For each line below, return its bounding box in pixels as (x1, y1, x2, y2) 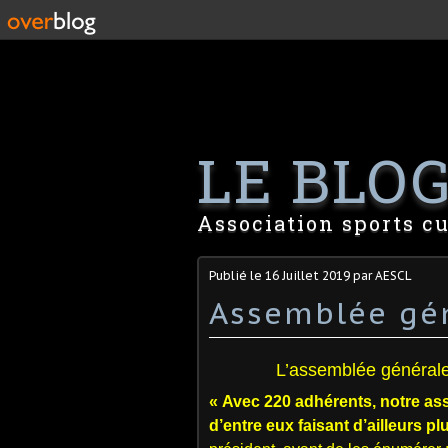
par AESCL (350, 268, 412, 283)
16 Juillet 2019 (265, 268, 350, 283)
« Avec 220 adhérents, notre (209, 393, 420, 410)
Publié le (209, 268, 265, 283)
